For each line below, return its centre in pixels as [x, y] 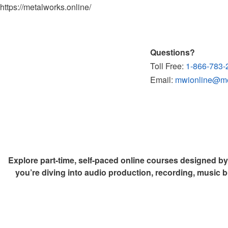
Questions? [173, 52]
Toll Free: [168, 66]
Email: [163, 79]
